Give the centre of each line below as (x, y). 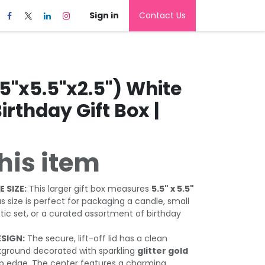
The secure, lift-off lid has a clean (96, 238)
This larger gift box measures (89, 189)
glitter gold (163, 251)
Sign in (104, 15)
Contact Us (162, 15)
